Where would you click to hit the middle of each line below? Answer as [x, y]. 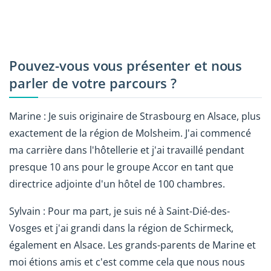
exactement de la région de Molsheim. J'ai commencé [130, 133]
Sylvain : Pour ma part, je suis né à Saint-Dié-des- [119, 211]
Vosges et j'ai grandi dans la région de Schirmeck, [121, 228]
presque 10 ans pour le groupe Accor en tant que [121, 167]
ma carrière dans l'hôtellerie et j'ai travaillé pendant [127, 150]
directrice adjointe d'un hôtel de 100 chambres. [117, 184]
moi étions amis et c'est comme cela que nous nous [127, 262]
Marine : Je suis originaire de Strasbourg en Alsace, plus [135, 116]
